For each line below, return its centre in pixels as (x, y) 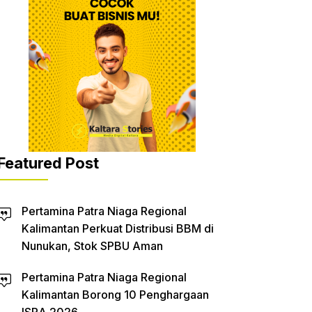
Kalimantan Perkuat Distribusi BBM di (118, 229)
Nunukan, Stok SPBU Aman (92, 246)
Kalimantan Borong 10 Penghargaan (115, 295)
